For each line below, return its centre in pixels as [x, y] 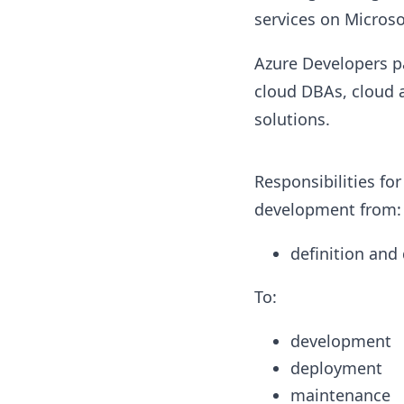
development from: [327, 209]
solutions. [292, 119]
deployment [336, 368]
